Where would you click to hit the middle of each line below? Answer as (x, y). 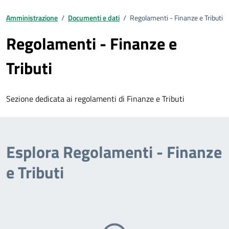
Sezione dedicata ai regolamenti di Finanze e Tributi (95, 99)
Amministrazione (32, 18)
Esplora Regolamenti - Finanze (114, 152)
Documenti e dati (94, 18)
